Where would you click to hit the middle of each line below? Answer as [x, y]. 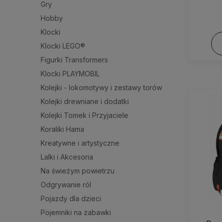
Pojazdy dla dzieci [71, 198]
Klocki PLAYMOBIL [70, 73]
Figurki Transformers [74, 59]
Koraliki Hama [62, 129]
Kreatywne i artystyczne [80, 143]
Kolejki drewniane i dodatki [85, 101]
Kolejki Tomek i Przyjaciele [84, 115]
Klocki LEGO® [63, 46]
